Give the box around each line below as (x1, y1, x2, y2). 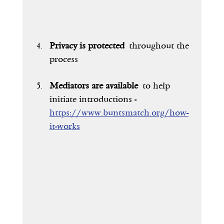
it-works (49, 120, 80, 131)
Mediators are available (49, 80, 138, 91)
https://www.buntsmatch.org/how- (49, 107, 188, 118)
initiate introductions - (49, 93, 139, 104)
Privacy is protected (49, 40, 124, 51)
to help (137, 80, 172, 91)
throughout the (124, 40, 191, 51)
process (49, 53, 78, 64)
